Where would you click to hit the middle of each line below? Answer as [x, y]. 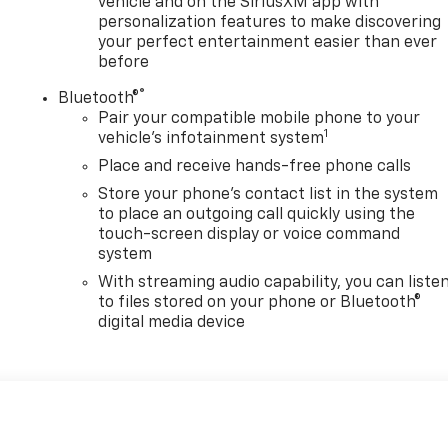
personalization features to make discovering [270, 22]
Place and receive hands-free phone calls [255, 166]
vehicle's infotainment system [211, 138]
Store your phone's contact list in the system [268, 194]
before [124, 62]
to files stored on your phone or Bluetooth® [260, 302]
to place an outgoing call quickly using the [257, 214]
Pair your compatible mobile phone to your [259, 118]
